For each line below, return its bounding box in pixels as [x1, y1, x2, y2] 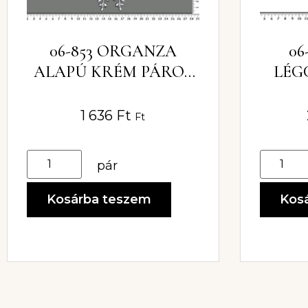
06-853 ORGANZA [49, 41, 177, 61]
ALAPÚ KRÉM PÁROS [33, 61, 192, 82]
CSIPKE [86, 82, 140, 102]
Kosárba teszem [47, 191, 151, 207]
